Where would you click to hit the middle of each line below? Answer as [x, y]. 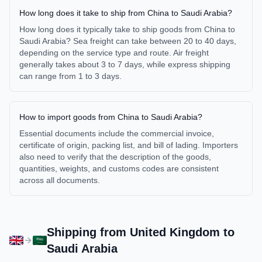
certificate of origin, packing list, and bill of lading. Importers [129, 145]
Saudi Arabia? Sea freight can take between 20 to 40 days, [128, 41]
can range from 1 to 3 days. [70, 76]
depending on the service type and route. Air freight [114, 53]
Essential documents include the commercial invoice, [117, 133]
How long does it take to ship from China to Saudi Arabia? [126, 13]
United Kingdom [175, 232]
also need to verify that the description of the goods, [115, 157]
